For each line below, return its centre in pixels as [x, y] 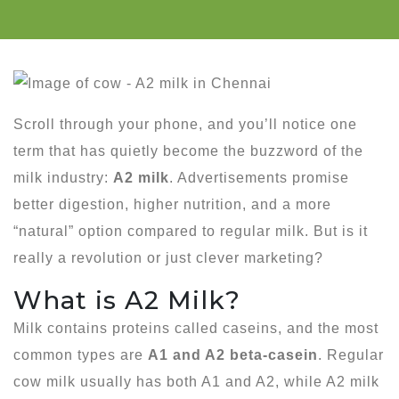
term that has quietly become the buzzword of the [188, 151]
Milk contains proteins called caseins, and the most [196, 328]
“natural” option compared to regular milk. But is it [191, 231]
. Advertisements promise [259, 177]
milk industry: [63, 177]
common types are [81, 354]
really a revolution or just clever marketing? [168, 257]
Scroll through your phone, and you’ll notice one [185, 124]
